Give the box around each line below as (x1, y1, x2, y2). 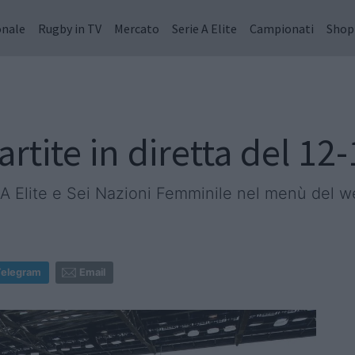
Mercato (114, 20, 159, 36)
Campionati (250, 20, 314, 36)
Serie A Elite (172, 20, 237, 36)
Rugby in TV (38, 20, 101, 36)
